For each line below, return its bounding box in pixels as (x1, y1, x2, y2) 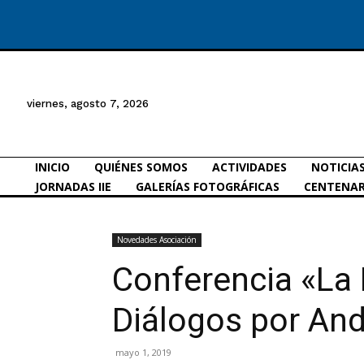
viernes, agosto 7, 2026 (27, 97, 149, 110)
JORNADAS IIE (35, 178, 111, 194)
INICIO (35, 158, 70, 175)
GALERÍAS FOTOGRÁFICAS (136, 178, 279, 194)
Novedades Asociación (117, 233, 197, 245)
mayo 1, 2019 (115, 345, 171, 358)
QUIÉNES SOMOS (94, 158, 188, 175)
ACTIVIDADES (212, 158, 287, 175)
